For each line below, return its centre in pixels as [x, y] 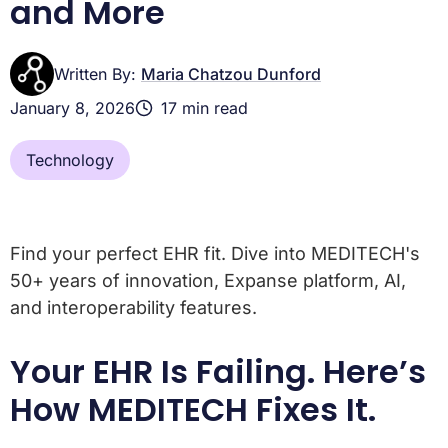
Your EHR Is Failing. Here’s [218, 372]
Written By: [97, 74]
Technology [70, 160]
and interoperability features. [133, 308]
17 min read [204, 108]
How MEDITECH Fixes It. [193, 410]
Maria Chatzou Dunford [231, 74]
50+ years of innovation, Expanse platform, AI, [208, 281]
